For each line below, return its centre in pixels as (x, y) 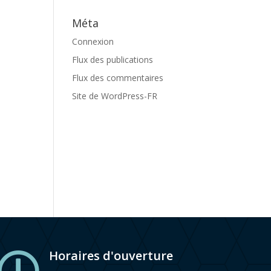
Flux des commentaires (118, 78)
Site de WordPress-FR (115, 96)
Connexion (93, 41)
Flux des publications (113, 60)
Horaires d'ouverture (111, 256)
